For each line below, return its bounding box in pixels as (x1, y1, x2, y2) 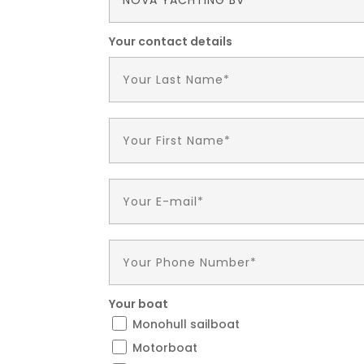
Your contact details (109, 33, 233, 50)
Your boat (109, 296, 169, 313)
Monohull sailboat (132, 316, 240, 333)
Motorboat (132, 340, 198, 357)
